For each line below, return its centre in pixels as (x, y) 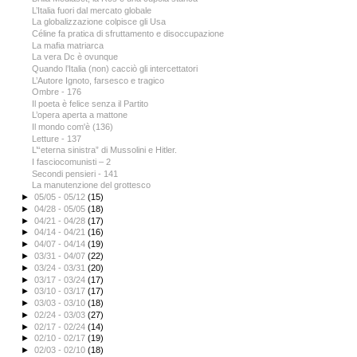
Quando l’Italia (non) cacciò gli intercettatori (115, 68)
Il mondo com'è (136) (73, 127)
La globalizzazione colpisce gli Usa (99, 22)
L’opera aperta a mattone (80, 115)
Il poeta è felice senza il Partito (90, 103)
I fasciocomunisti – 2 (72, 162)
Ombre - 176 (57, 92)
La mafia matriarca (68, 45)
